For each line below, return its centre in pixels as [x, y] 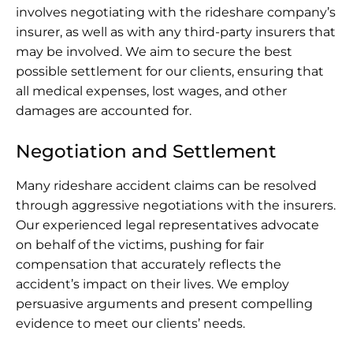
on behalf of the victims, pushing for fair [140, 244]
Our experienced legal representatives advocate [167, 225]
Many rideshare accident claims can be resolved [166, 185]
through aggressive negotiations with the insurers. [176, 205]
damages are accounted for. [104, 110]
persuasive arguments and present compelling [164, 303]
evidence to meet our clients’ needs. [130, 323]
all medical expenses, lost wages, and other [151, 91]
